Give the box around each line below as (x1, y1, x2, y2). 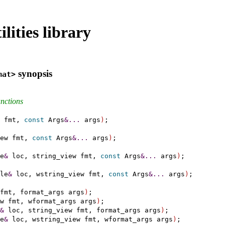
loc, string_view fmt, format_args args (4, 206, 161, 214)
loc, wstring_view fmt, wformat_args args (8, 215, 173, 223)
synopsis (16, 68, 53, 79)
